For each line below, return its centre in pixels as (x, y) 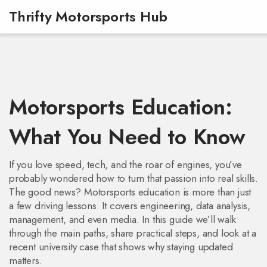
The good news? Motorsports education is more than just (130, 192)
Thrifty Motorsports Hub (88, 16)
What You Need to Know (127, 137)
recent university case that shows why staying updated (121, 247)
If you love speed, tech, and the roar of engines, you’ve (125, 164)
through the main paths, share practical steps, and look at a (133, 233)
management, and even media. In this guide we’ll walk (122, 219)
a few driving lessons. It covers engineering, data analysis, (130, 206)
